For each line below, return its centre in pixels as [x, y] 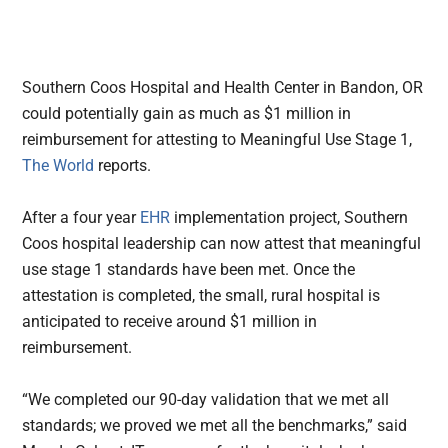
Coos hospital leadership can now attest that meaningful [222, 244]
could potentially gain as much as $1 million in [187, 114]
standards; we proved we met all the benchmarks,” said [215, 426]
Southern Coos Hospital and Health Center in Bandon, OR [223, 88]
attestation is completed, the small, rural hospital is [201, 296]
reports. [127, 166]
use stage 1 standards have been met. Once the [189, 270]
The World [60, 166]
